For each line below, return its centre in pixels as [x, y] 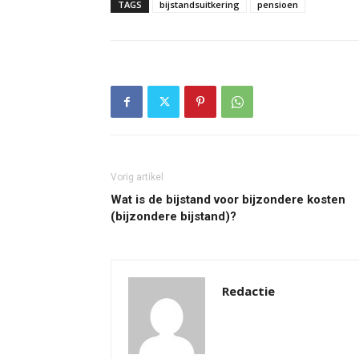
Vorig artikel [137, 177]
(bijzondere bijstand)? [173, 216]
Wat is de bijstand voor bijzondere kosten [228, 200]
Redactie [248, 291]
